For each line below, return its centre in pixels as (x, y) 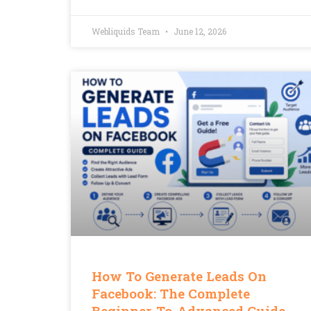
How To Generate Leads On (179, 276)
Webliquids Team (127, 31)
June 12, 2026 (199, 31)
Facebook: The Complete (171, 294)
